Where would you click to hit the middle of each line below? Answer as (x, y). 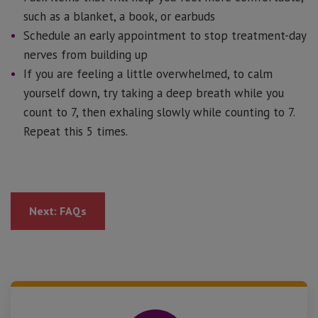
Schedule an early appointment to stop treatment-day (165, 35)
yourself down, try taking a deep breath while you (154, 93)
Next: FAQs (58, 211)
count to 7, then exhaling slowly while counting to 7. (159, 112)
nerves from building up (86, 55)
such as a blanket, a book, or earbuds (119, 16)
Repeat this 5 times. (76, 131)
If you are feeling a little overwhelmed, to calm (148, 74)
